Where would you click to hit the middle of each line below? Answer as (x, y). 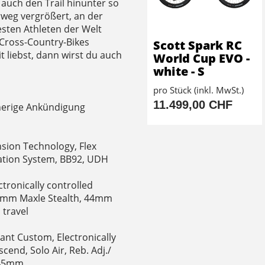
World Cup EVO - (201, 59)
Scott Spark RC (198, 46)
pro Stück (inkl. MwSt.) (198, 90)
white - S (179, 72)
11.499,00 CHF (193, 105)
